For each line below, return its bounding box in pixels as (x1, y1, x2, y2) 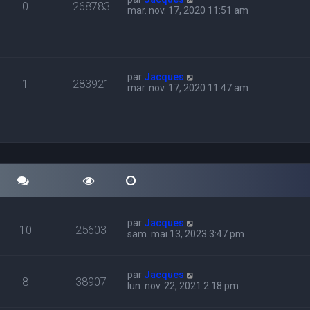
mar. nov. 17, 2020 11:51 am (127, 5, 249, 16)
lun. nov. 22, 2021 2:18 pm (127, 280, 239, 291)
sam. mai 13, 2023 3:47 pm (127, 228, 245, 239)
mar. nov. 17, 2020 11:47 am (127, 82, 249, 93)
